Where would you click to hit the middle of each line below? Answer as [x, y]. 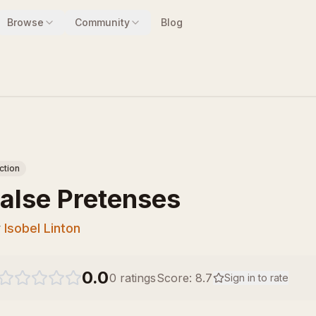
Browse [25, 22]
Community [102, 22]
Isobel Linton [42, 228]
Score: [176, 278]
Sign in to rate [256, 278]
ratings [136, 278]
